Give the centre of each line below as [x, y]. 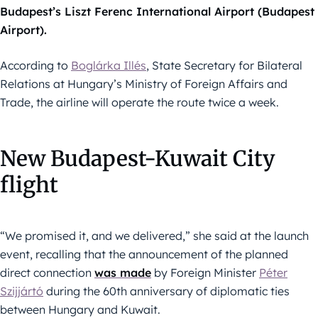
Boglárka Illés [109, 66]
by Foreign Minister [205, 273]
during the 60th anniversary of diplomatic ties [166, 291]
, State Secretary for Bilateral [224, 66]
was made [123, 273]
